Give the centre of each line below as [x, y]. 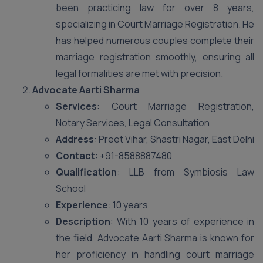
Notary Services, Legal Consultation [133, 123]
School [71, 188]
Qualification [86, 172]
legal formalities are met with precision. [139, 73]
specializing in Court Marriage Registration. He [155, 24]
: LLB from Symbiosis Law [186, 172]
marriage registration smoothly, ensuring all [155, 57]
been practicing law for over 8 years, [155, 8]
